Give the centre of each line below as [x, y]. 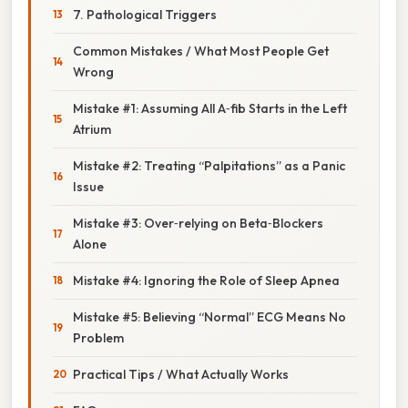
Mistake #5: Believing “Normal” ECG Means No [209, 316]
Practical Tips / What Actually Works [181, 374]
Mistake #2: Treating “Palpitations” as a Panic [209, 165]
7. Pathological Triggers [145, 14]
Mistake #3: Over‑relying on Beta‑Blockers [198, 223]
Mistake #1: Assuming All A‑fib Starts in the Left [210, 108]
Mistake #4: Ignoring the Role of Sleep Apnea [206, 280]
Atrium [92, 129]
